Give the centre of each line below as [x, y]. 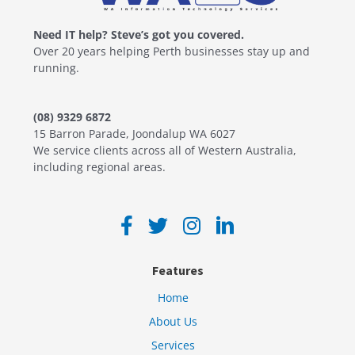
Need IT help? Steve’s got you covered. [139, 34]
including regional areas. [100, 167]
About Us [173, 322]
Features [177, 271]
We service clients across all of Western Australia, [165, 150]
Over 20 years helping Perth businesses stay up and [172, 51]
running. [57, 67]
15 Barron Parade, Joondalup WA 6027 [135, 134]
